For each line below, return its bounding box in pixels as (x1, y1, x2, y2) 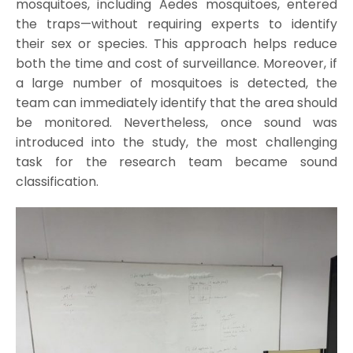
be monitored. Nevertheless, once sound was (15, 113, 338, 132)
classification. (15, 172, 98, 191)
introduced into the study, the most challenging (15, 132, 338, 151)
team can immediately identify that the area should (15, 93, 338, 112)
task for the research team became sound (15, 152, 338, 171)
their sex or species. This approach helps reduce (15, 34, 338, 53)
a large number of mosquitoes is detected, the (15, 73, 338, 92)
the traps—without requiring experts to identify (15, 14, 338, 33)
